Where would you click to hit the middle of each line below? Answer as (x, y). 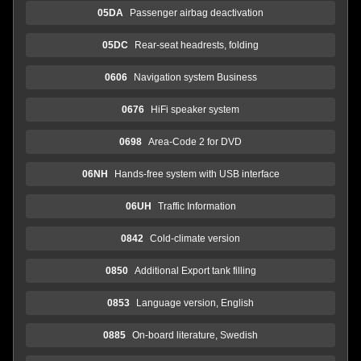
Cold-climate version (195, 238)
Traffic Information (197, 206)
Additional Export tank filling (195, 270)
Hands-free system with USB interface (197, 174)
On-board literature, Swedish (195, 335)
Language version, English (195, 303)
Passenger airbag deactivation (197, 12)
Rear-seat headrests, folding (197, 45)
